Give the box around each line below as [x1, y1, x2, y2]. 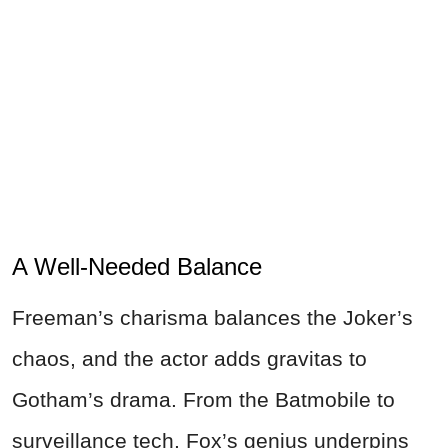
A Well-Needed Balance [12, 253, 262, 281]
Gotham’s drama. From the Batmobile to [12, 388, 395, 412]
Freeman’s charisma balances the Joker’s [12, 306, 413, 330]
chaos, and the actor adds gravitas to [12, 347, 367, 371]
